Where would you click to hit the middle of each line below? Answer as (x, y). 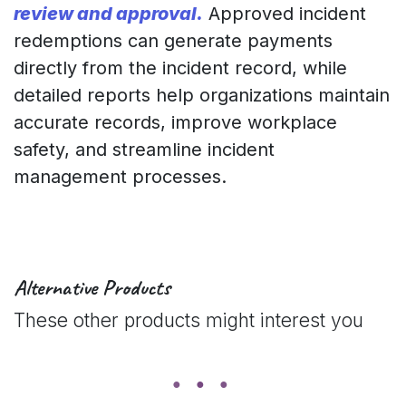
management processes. (120, 176)
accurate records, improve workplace (175, 122)
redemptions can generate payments (173, 40)
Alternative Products (92, 287)
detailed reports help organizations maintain (202, 95)
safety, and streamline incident (144, 149)
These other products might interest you (188, 320)
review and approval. (108, 13)
